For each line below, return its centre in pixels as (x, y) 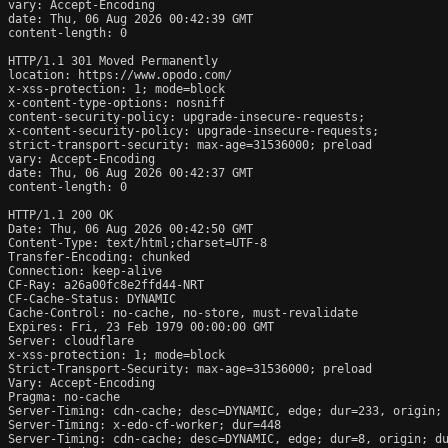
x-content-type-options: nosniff (116, 102)
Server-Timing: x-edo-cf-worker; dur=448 (144, 424)
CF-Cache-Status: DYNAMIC (92, 298)
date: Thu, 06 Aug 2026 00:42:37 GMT (130, 172)
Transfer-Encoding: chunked (99, 256)
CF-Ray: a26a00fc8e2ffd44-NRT (106, 284)
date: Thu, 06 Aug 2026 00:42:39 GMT (130, 18)
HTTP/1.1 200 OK (60, 214)
